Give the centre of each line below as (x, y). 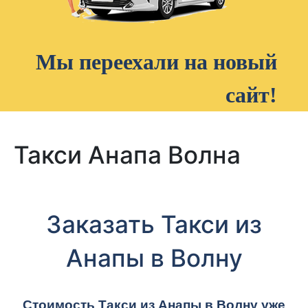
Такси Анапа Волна (127, 155)
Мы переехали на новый (156, 62)
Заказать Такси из (154, 224)
